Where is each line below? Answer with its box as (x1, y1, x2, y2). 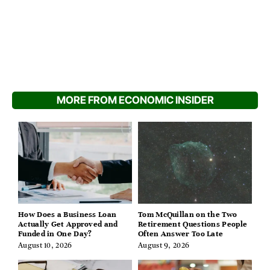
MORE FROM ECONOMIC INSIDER (56, 93, 214, 106)
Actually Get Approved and (18, 219, 118, 229)
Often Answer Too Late (138, 228, 224, 239)
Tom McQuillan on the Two (138, 209, 237, 219)
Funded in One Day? (18, 228, 92, 239)
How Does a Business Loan (18, 209, 117, 219)
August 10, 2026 (18, 242, 72, 250)
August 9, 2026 (138, 242, 190, 250)
